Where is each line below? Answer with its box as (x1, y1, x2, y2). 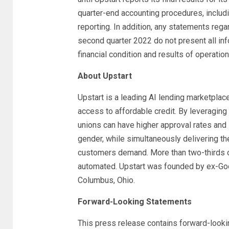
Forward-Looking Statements (77, 197, 192, 207)
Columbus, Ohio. (77, 175, 135, 185)
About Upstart (77, 71, 132, 81)
